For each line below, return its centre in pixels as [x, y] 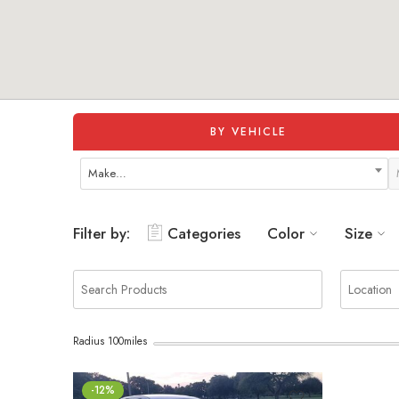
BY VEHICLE [248, 132]
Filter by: [102, 233]
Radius [90, 341]
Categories [204, 233]
